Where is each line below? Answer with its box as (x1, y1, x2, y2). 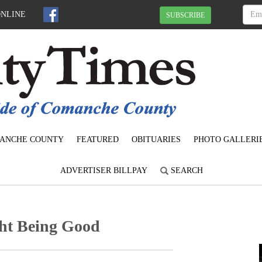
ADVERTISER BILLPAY (60, 166, 147, 175)
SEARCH (168, 166, 203, 175)
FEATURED (77, 135, 119, 144)
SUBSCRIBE (166, 11, 205, 19)
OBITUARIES (132, 135, 181, 144)
